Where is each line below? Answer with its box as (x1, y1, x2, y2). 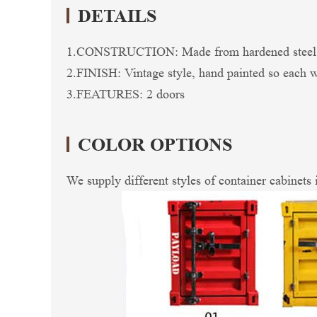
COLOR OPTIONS (78, 134, 232, 155)
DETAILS (78, 6, 156, 26)
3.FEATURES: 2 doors (67, 87, 185, 101)
